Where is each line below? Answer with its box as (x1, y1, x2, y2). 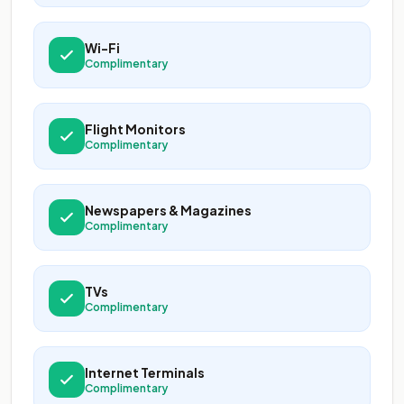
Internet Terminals (85, 364, 205, 381)
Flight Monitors (85, 121, 186, 137)
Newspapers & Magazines (85, 202, 252, 218)
